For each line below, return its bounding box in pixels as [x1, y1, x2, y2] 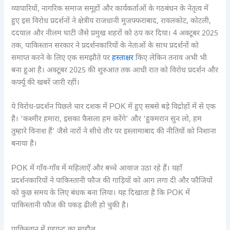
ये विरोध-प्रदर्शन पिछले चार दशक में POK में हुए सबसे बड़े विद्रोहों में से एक [11, 102, 216, 112]
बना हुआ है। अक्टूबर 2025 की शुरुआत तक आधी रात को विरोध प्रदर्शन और [11, 66, 219, 76]
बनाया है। [11, 139, 37, 149]
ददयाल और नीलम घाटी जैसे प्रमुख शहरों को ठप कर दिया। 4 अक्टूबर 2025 [11, 29, 219, 39]
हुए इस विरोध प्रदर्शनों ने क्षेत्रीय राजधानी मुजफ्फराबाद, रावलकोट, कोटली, [11, 16, 212, 27]
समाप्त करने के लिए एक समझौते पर [11, 53, 112, 64]
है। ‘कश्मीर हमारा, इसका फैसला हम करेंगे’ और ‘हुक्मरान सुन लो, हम [11, 114, 202, 125]
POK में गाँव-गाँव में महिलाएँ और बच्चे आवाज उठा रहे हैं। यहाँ [11, 163, 183, 174]
